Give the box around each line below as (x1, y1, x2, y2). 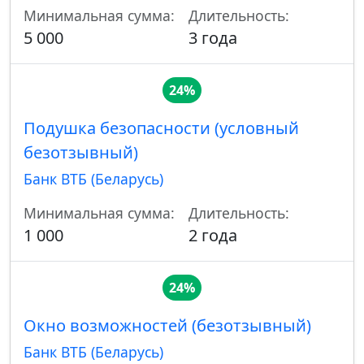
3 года (188, 27, 237, 50)
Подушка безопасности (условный (24, 117, 299, 140)
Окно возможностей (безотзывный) (24, 314, 311, 337)
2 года (188, 224, 237, 247)
